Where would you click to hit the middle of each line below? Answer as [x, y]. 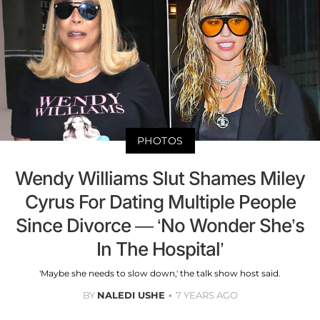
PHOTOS [160, 141]
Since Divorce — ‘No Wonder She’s [160, 226]
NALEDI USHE [131, 295]
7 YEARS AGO [206, 295]
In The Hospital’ [160, 249]
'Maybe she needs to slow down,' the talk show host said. [160, 274]
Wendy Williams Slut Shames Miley [160, 179]
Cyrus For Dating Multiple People [160, 202]
